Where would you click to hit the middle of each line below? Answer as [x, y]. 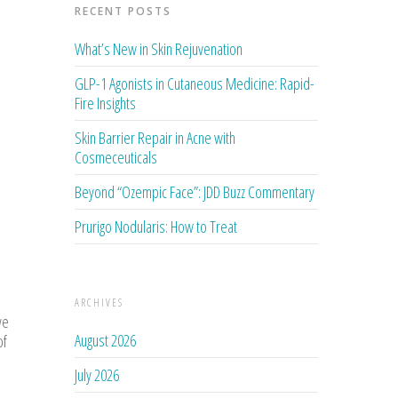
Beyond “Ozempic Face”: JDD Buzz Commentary [195, 191]
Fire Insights [106, 103]
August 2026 [106, 340]
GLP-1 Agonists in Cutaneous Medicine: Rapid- [195, 83]
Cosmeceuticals [116, 157]
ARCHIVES [99, 302]
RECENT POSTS [123, 11]
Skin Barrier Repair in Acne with [155, 137]
